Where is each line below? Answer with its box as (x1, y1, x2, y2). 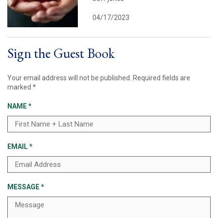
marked (7, 83, 33, 91)
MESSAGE (7, 183, 41, 191)
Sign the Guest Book (7, 44, 115, 62)
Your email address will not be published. (7, 74, 131, 82)
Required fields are (133, 74, 190, 82)
